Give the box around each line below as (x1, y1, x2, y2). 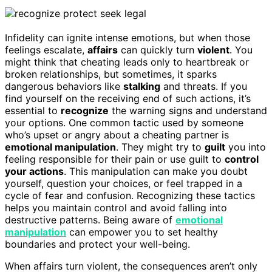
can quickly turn (118, 43, 197, 56)
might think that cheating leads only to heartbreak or (5, 55, 249, 68)
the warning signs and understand (109, 104, 267, 117)
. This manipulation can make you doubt (64, 165, 248, 177)
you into (225, 140, 266, 153)
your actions (5, 165, 64, 177)
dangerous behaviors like (5, 80, 123, 92)
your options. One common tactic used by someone (5, 116, 243, 129)
